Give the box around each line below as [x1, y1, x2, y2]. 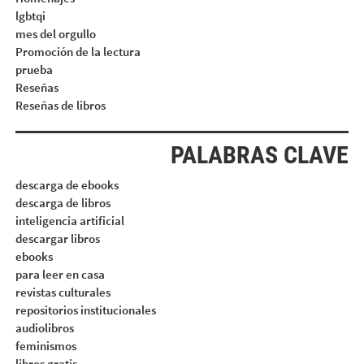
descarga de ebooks [15, 177, 119, 193]
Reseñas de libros [15, 97, 106, 113]
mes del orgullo [15, 26, 96, 41]
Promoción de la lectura [15, 44, 141, 59]
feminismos [15, 338, 76, 353]
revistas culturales [15, 284, 110, 300]
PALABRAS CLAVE [171, 141, 349, 169]
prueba [15, 62, 53, 77]
